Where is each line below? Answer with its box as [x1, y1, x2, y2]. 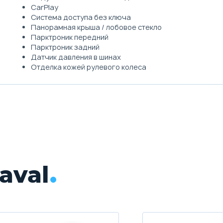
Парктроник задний [30, 42, 100, 52]
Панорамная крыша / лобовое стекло [30, 22, 162, 32]
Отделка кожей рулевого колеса [30, 62, 146, 72]
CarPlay [30, 2, 58, 12]
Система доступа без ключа [30, 12, 131, 22]
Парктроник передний [30, 32, 109, 42]
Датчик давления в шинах [30, 52, 121, 62]
